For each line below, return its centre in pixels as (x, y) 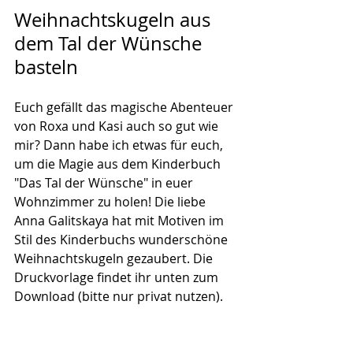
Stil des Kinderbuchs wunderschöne (123, 239)
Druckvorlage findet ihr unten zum (118, 277)
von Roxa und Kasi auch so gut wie (118, 126)
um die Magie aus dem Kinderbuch (119, 163)
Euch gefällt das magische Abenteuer (125, 107)
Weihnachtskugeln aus (115, 19)
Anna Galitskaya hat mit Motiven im (121, 220)
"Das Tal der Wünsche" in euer (105, 182)
